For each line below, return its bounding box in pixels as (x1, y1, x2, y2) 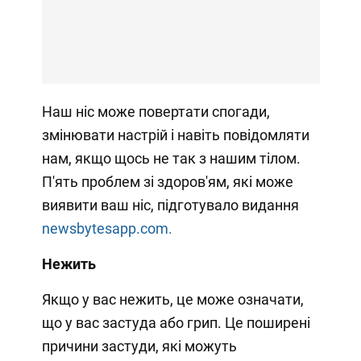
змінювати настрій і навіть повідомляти (41, 126, 309, 143)
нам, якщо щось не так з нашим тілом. (41, 149, 301, 167)
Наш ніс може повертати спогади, (41, 102, 270, 120)
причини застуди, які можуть (41, 337, 237, 355)
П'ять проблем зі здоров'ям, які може (41, 172, 293, 190)
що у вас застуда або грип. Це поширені (41, 313, 310, 331)
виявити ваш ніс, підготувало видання (41, 196, 299, 214)
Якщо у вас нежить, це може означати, (41, 290, 304, 308)
